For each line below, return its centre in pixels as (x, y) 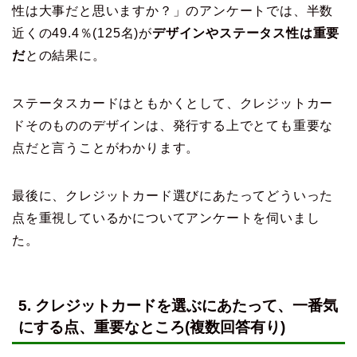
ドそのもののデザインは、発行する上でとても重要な (173, 125)
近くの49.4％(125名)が (82, 33)
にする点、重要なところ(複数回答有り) (152, 328)
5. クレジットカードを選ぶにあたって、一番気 (178, 306)
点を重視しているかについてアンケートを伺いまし (166, 218)
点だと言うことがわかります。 (106, 147)
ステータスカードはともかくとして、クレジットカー (173, 103)
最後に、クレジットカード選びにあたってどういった (173, 195)
